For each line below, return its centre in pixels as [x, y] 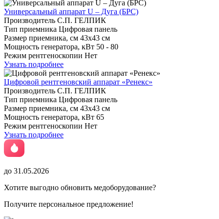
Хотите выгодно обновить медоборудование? [80, 187]
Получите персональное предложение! [69, 204]
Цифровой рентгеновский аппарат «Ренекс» [78, 82]
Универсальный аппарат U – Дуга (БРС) [71, 11]
